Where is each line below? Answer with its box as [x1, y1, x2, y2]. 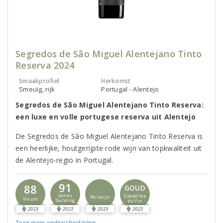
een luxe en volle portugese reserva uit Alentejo [15, 112, 196, 121]
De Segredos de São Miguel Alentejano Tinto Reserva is [15, 131, 203, 141]
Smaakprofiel [19, 77, 60, 85]
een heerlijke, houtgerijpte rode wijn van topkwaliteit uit [15, 143, 202, 153]
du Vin [127, 198, 142, 204]
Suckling [55, 198, 75, 204]
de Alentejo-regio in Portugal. [15, 155, 113, 165]
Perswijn [90, 194, 111, 200]
